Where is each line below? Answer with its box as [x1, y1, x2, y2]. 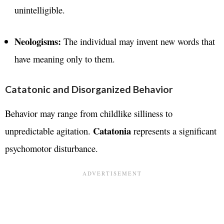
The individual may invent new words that [60, 34, 215, 47]
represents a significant [131, 124, 216, 137]
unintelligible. [14, 3, 65, 16]
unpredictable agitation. [5, 124, 93, 137]
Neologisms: [14, 34, 61, 48]
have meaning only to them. [14, 52, 115, 65]
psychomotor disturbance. [5, 142, 98, 155]
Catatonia [93, 124, 131, 138]
